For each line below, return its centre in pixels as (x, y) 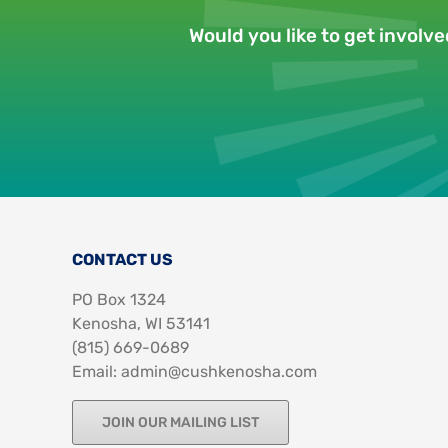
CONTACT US (122, 260)
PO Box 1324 (118, 300)
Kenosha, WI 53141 (140, 324)
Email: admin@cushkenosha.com (194, 372)
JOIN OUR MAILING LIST (180, 423)
